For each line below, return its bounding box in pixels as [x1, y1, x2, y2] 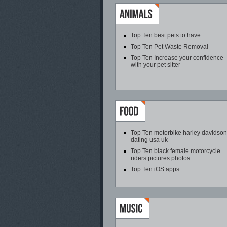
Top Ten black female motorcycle [131, 147, 220, 155]
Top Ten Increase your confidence [131, 54, 223, 61]
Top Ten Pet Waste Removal [131, 43, 208, 50]
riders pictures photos [131, 155, 190, 162]
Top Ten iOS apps [131, 166, 179, 173]
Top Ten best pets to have [131, 32, 201, 39]
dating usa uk [131, 136, 168, 143]
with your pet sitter [131, 61, 180, 68]
